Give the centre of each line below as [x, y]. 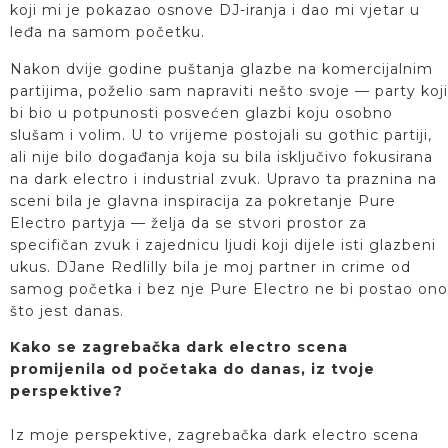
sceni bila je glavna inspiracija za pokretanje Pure [203, 200]
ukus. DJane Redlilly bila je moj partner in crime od [210, 266]
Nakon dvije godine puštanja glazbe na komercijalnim [221, 68]
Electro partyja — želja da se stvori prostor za [188, 222]
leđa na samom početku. [107, 32]
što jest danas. [67, 310]
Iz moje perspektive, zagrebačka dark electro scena [214, 435]
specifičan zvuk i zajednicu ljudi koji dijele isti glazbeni [223, 244]
